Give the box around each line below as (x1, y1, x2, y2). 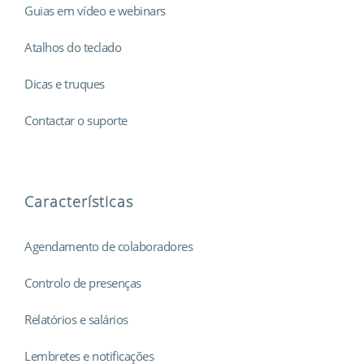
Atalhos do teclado (24, 38, 121, 55)
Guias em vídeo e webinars (24, 2, 166, 19)
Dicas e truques (24, 75, 105, 92)
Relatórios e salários (24, 310, 128, 327)
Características (24, 191, 133, 211)
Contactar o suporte (24, 111, 128, 128)
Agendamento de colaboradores (24, 237, 193, 254)
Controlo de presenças (24, 274, 141, 291)
